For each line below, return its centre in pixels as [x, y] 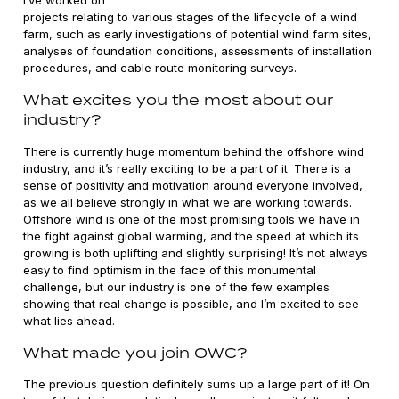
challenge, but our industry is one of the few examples [177, 286]
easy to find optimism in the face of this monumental [170, 269]
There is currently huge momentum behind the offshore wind [194, 151]
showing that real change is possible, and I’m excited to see [191, 303]
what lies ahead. [69, 320]
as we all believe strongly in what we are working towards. [188, 202]
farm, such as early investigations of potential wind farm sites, [198, 33]
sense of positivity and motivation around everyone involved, [193, 185]
